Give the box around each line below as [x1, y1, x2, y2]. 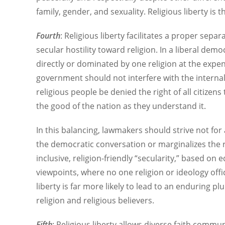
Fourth [36, 30, 60, 41]
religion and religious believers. [36, 195, 154, 206]
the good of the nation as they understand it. [36, 100, 206, 111]
